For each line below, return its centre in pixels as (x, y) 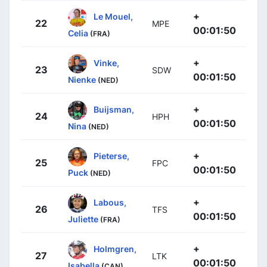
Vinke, (106, 63)
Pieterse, (111, 156)
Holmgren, (115, 249)
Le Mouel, (113, 16)
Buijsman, (114, 109)
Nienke (82, 79)
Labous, (110, 202)
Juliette (83, 219)
